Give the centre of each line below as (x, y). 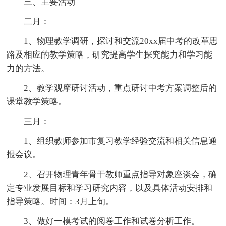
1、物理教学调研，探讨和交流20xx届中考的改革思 (121, 41)
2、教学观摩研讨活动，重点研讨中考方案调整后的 (121, 88)
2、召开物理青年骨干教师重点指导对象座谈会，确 (121, 174)
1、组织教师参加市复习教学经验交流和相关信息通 (121, 141)
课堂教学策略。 (37, 101)
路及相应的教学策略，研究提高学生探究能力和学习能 (110, 54)
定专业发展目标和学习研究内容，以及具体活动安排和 (110, 188)
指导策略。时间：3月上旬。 (61, 201)
